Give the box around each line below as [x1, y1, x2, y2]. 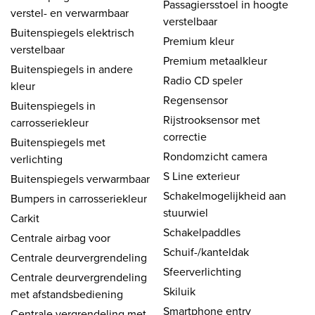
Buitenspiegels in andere [11, 60, 133, 77]
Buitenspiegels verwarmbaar [11, 170, 150, 186]
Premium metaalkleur [163, 52, 267, 68]
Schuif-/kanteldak [163, 243, 249, 259]
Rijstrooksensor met [163, 111, 260, 127]
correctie [163, 128, 207, 144]
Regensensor [163, 91, 228, 108]
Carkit [11, 210, 39, 226]
